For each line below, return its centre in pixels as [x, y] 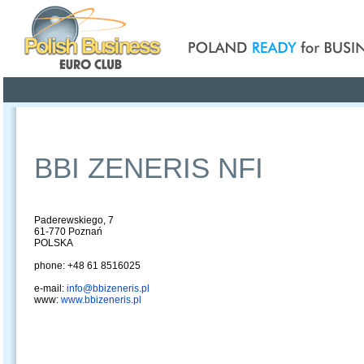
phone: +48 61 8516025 [87, 266]
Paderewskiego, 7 [74, 220]
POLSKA [54, 243]
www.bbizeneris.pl [101, 300]
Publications [254, 123]
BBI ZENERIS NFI [149, 168]
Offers [160, 123]
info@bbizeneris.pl [108, 288]
